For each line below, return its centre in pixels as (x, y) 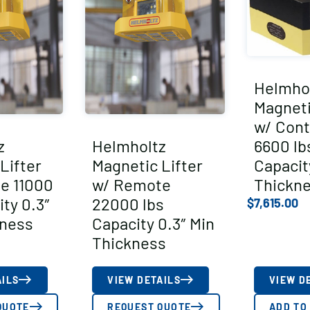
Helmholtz (129, 145)
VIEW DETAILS (144, 280)
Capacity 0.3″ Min (154, 223)
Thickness (129, 242)
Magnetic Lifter (148, 165)
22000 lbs (128, 203)
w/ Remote (132, 184)
